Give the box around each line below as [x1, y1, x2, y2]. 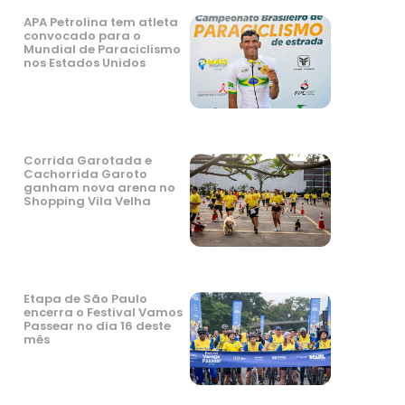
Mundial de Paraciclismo [24, 40, 181, 58]
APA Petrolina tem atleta [24, 13, 178, 31]
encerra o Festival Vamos [24, 304, 183, 322]
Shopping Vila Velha [24, 193, 151, 211]
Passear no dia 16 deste [24, 317, 171, 335]
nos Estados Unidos [24, 53, 146, 71]
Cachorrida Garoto [24, 165, 147, 184]
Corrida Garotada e [24, 152, 152, 170]
